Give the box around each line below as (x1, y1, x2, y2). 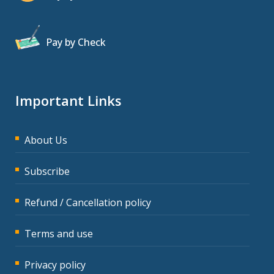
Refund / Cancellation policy (24, 195, 151, 209)
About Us (24, 133, 67, 147)
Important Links (15, 91, 122, 109)
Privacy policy (24, 257, 86, 272)
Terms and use (24, 226, 93, 240)
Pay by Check (46, 35, 106, 49)
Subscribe (24, 164, 70, 178)
